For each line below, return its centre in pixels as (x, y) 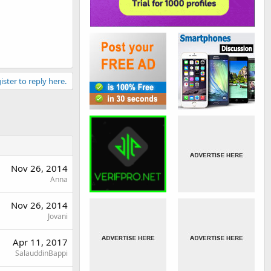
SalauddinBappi (41, 253)
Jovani (58, 216)
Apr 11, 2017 (40, 242)
